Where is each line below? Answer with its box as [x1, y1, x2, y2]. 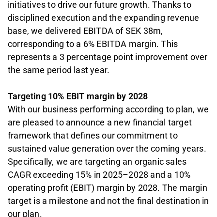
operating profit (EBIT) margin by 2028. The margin [8, 182, 207, 193]
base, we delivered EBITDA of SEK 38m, [8, 25, 163, 36]
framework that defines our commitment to [8, 130, 178, 140]
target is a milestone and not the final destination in [8, 195, 209, 206]
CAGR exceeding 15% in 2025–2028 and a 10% [8, 169, 191, 180]
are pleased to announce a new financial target [8, 117, 192, 127]
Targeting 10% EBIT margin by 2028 [8, 91, 148, 101]
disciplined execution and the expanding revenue [8, 12, 200, 23]
